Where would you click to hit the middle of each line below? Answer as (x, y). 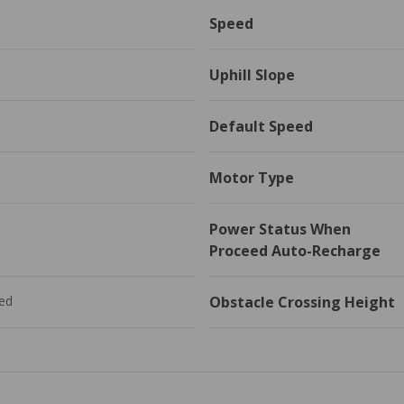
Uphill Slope (252, 74)
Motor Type (252, 177)
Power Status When (280, 229)
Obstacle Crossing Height (302, 302)
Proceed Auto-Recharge (295, 250)
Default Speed (261, 126)
